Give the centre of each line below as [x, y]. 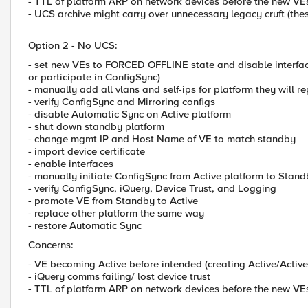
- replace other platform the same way [116, 213]
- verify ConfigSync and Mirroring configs [122, 102]
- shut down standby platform [96, 126]
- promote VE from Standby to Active [113, 201]
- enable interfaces [71, 164]
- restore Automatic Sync [85, 225]
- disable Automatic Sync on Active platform [130, 114]
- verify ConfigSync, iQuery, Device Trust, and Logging [152, 188]
